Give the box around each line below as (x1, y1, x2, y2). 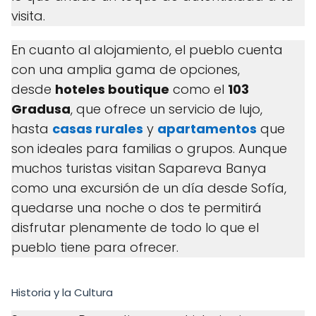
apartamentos (157, 120, 257, 138)
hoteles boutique (55, 80, 169, 98)
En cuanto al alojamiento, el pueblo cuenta (11, 41, 283, 59)
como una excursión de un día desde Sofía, (11, 179, 286, 197)
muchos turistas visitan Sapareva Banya (11, 159, 267, 177)
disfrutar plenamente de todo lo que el (11, 219, 259, 236)
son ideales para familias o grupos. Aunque (11, 140, 287, 157)
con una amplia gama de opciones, (11, 61, 240, 78)
